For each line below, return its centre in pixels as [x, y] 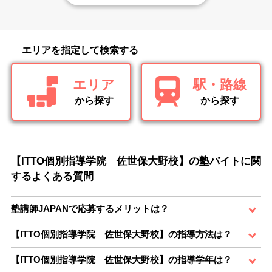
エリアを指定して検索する [80, 50]
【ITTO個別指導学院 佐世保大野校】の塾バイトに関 [136, 161]
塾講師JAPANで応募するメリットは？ [90, 208]
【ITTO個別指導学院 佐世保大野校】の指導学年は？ [121, 259]
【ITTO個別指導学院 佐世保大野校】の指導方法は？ [121, 234]
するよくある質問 [52, 176]
